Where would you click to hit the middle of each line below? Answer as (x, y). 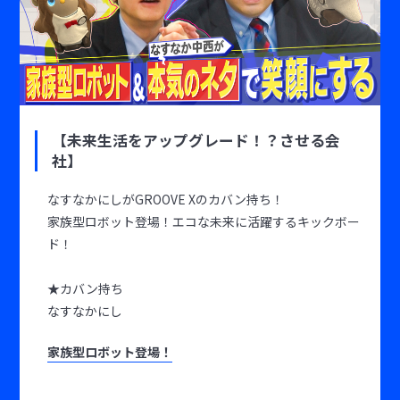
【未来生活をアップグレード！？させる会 (196, 140)
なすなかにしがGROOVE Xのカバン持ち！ (165, 199)
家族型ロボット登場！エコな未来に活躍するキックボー (203, 221)
